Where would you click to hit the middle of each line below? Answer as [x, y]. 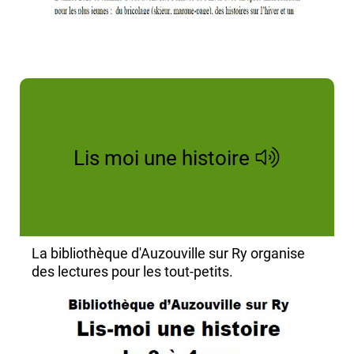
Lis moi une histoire [162, 158]
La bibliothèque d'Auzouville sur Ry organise [168, 253]
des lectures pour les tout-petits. [132, 271]
